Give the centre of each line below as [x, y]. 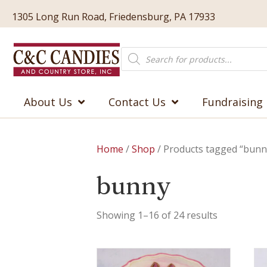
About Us [48, 102]
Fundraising [232, 102]
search [136, 61]
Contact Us [137, 102]
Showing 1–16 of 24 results [157, 215]
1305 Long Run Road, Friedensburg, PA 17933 [114, 16]
